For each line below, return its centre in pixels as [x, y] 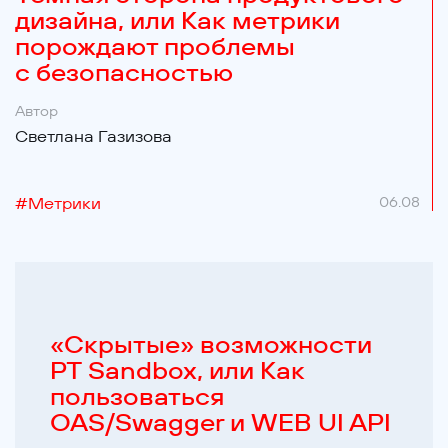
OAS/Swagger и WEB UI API [220, 422]
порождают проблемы [155, 46]
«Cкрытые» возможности [210, 344]
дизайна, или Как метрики [177, 20]
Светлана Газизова [93, 135]
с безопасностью [124, 72]
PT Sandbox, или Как [177, 370]
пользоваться [136, 396]
